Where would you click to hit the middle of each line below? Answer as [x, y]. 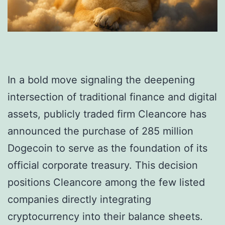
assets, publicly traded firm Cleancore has [107, 114]
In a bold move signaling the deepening [101, 80]
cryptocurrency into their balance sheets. [105, 216]
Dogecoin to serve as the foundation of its [107, 148]
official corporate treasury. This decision [103, 165]
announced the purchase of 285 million [100, 131]
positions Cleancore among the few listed [106, 182]
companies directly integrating [79, 199]
